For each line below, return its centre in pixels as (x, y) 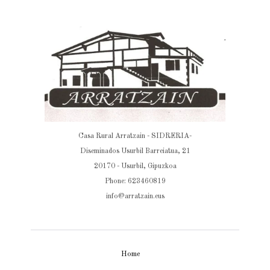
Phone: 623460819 (135, 181)
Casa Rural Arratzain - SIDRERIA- (135, 136)
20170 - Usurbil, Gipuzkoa (135, 166)
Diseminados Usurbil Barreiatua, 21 (135, 151)
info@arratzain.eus (135, 196)
